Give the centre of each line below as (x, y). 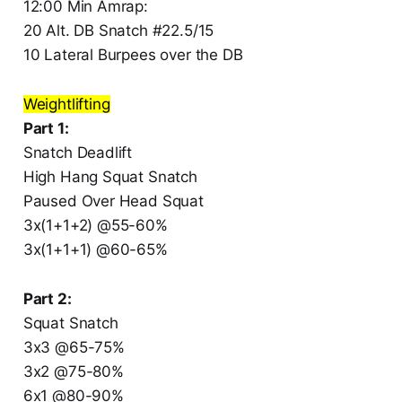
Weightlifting (66, 105)
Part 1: (46, 129)
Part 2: (47, 299)
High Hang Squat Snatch (110, 177)
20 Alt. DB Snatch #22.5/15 (118, 31)
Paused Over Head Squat (113, 201)
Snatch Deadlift (78, 153)
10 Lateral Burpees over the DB (133, 55)
